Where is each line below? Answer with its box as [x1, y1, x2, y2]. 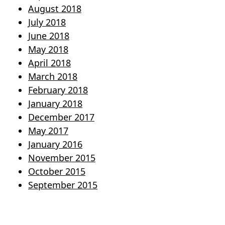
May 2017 [28, 125, 68, 137]
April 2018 [28, 57, 71, 69]
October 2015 [28, 165, 85, 178]
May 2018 [28, 43, 68, 56]
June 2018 [28, 30, 69, 42]
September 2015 [28, 179, 97, 191]
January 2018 [28, 97, 82, 110]
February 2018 [28, 84, 88, 96]
